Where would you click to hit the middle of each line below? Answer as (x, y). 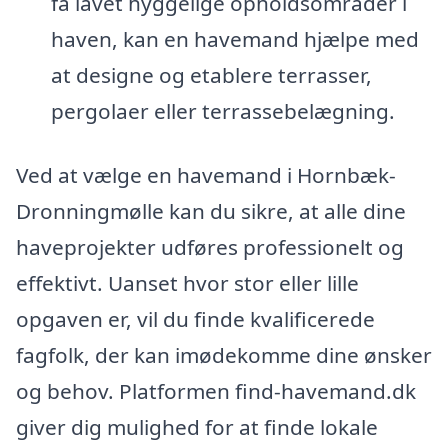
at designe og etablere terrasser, (211, 74)
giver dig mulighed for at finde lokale (197, 426)
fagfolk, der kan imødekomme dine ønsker (224, 354)
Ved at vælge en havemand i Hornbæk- (206, 174)
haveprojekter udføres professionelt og (210, 246)
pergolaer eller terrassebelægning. (222, 110)
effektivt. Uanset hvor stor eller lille (187, 282)
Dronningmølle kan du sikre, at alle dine (211, 210)
